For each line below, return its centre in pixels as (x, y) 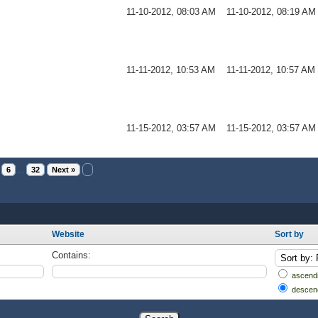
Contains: (71, 255)
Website (68, 234)
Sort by (289, 234)
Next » (64, 170)
